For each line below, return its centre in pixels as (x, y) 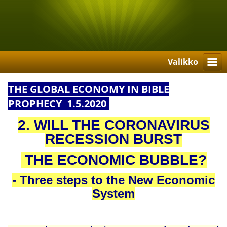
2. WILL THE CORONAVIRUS (113, 125)
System (113, 194)
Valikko (183, 62)
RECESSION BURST (113, 139)
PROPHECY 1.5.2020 (59, 104)
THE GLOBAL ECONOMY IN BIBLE (89, 89)
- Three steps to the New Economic (113, 180)
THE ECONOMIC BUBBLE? (113, 160)
